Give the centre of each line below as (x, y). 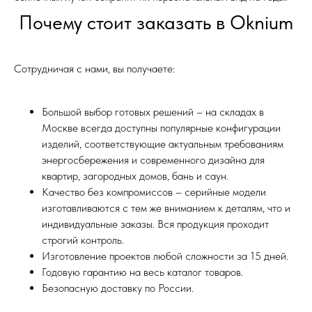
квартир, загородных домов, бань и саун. (135, 176)
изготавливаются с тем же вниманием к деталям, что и (166, 208)
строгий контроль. (83, 240)
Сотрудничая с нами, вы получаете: (94, 69)
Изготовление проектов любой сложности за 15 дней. (165, 256)
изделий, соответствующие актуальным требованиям (163, 144)
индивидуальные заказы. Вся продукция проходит (155, 224)
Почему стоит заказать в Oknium (156, 23)
